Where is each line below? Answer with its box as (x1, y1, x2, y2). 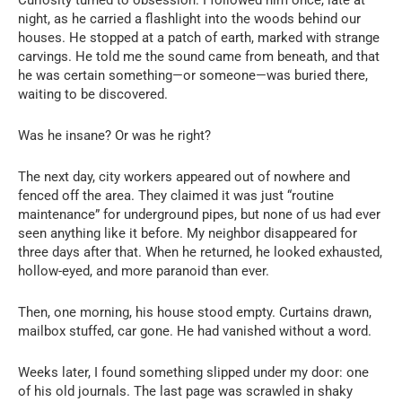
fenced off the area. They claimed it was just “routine (18, 188, 334, 204)
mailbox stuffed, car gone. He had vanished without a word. (18, 323, 371, 339)
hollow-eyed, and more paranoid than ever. (18, 263, 269, 279)
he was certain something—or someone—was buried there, (18, 67, 368, 83)
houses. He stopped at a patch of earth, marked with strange (18, 30, 380, 46)
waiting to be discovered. (18, 86, 168, 102)
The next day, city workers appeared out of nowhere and (18, 169, 350, 185)
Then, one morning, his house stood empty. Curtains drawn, (18, 304, 371, 320)
